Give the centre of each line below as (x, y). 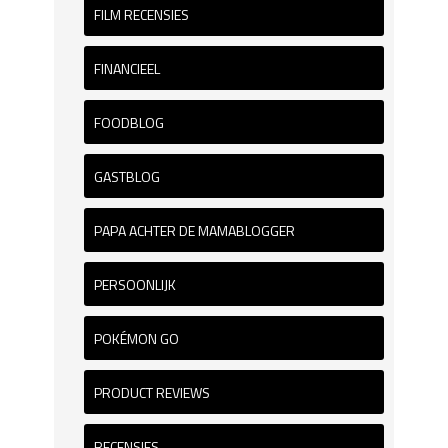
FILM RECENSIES (141, 14)
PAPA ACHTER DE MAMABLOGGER (194, 230)
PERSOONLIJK (135, 284)
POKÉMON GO (136, 338)
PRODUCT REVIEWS (152, 392)
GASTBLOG (127, 176)
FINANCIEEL (127, 68)
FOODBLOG (129, 122)
